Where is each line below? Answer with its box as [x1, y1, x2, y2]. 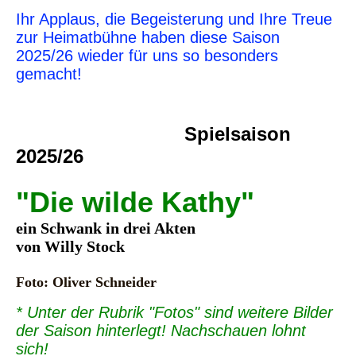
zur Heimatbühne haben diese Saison [16, 28, 280, 46]
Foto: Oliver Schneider [16, 273, 157, 290]
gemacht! [16, 64, 82, 83]
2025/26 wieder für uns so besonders [16, 46, 278, 64]
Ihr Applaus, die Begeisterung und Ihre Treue [16, 10, 332, 28]
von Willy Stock [16, 237, 125, 255]
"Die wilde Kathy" [16, 185, 262, 219]
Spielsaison [184, 122, 292, 145]
